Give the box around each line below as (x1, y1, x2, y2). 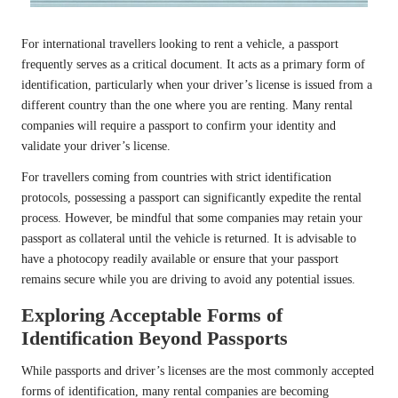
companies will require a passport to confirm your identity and (21, 119, 336, 133)
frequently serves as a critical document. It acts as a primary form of (21, 58, 365, 72)
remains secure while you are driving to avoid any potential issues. (21, 273, 355, 287)
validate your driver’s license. (21, 139, 171, 154)
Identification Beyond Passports (21, 327, 288, 350)
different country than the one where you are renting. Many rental (21, 99, 353, 113)
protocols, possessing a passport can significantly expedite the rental (21, 191, 362, 205)
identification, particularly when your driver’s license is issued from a (21, 78, 372, 92)
